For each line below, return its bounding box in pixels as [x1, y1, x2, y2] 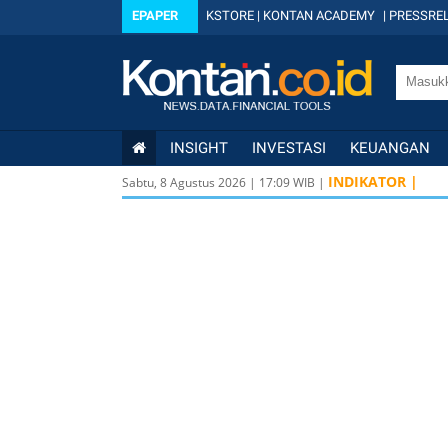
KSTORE [206, 8, 254, 23]
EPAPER [132, 8, 178, 23]
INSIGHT [170, 139, 228, 157]
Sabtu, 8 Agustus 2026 [122, 174, 246, 191]
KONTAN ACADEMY [263, 8, 375, 23]
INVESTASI [252, 139, 326, 157]
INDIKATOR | [328, 172, 418, 191]
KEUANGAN [350, 139, 430, 157]
